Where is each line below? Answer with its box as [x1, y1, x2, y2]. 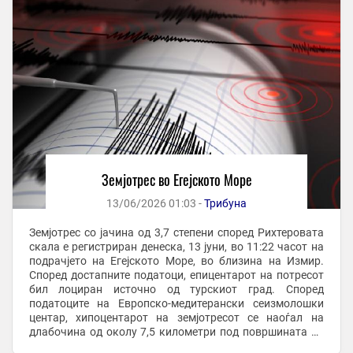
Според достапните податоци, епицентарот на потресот [28, 269, 324, 282]
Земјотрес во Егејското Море [101, 169, 252, 191]
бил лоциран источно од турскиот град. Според [28, 283, 324, 296]
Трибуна [204, 197, 247, 210]
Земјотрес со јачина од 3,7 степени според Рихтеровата [28, 226, 324, 240]
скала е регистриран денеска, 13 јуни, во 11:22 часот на [28, 240, 324, 254]
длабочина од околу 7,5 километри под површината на [28, 325, 324, 339]
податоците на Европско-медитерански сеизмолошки [28, 297, 324, 310]
